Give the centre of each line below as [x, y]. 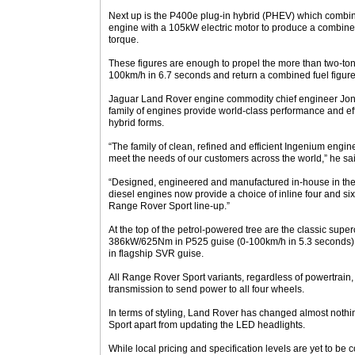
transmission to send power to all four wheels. [206, 289]
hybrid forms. [136, 123]
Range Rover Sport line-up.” [169, 206]
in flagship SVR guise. [156, 254]
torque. [124, 40]
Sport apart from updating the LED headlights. [207, 325]
